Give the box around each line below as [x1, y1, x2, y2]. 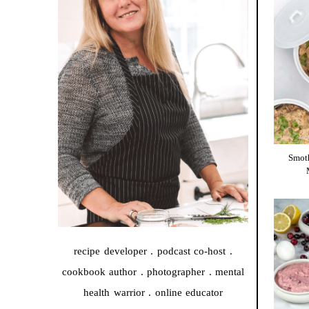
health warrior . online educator [83, 287, 223, 299]
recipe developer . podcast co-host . [74, 246, 232, 257]
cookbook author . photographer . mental [61, 266, 245, 278]
